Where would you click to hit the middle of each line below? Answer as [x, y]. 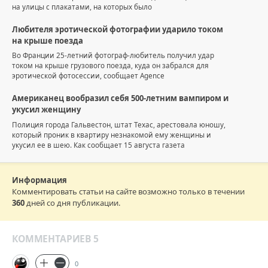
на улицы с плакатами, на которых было [82, 6]
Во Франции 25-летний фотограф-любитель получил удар [113, 55]
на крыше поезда [48, 40]
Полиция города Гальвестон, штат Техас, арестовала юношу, [119, 124]
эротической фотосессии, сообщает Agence [88, 76]
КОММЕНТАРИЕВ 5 [55, 238]
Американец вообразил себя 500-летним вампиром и [120, 98]
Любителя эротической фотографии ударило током [118, 29]
